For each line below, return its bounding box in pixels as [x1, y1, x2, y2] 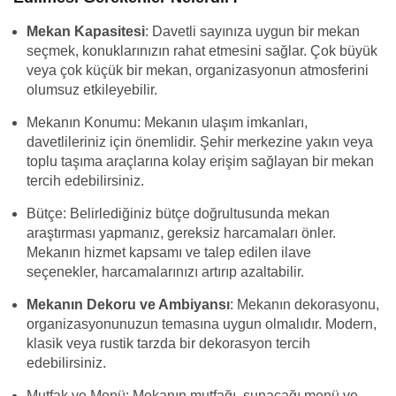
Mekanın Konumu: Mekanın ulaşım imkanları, [27, 115, 308, 130]
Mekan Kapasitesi [27, 24, 145, 39]
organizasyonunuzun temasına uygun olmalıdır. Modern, [27, 316, 377, 331]
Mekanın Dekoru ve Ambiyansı [27, 297, 230, 312]
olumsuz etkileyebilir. [27, 82, 157, 97]
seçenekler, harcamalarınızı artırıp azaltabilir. [27, 264, 304, 279]
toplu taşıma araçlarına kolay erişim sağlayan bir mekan [27, 154, 374, 169]
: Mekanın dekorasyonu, [230, 297, 379, 312]
